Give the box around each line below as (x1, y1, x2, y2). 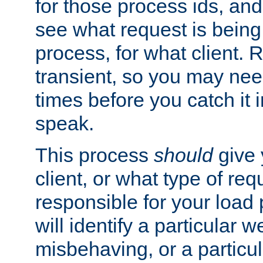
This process (35, 144, 154, 167)
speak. (35, 112, 94, 135)
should (154, 144, 213, 167)
